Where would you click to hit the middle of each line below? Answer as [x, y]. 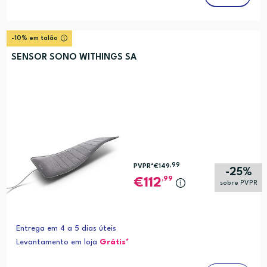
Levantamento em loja [58, 243]
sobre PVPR [238, 184]
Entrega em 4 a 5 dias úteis [66, 229]
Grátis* [114, 243]
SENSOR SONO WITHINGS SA [74, 58]
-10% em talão [34, 39]
